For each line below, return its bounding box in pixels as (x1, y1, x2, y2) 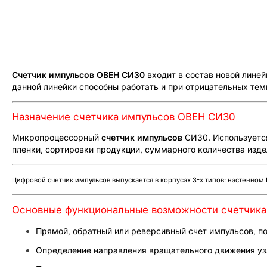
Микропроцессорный (12, 132, 101, 142)
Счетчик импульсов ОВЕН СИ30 (12, 69, 145, 80)
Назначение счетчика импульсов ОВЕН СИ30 (12, 110, 235, 123)
